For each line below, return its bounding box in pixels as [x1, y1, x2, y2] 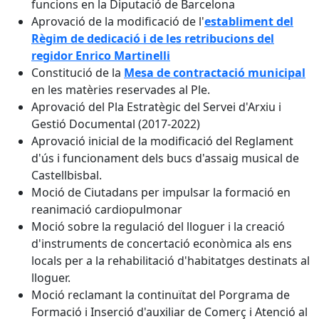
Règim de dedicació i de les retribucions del [31, 31, 274, 46]
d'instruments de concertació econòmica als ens [31, 236, 292, 251]
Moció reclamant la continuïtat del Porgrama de [31, 287, 290, 303]
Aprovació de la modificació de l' [31, 14, 204, 29]
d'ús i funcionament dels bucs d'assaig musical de [31, 150, 299, 166]
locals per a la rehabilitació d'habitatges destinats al [31, 253, 310, 268]
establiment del [204, 14, 293, 29]
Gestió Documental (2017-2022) [31, 116, 200, 132]
